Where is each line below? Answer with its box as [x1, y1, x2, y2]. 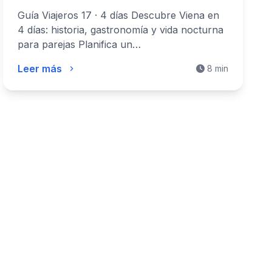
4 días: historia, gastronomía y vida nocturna [18, 24, 224, 36]
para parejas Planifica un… [18, 38, 141, 50]
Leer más [18, 63, 63, 75]
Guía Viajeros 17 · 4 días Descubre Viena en [18, 9, 220, 21]
